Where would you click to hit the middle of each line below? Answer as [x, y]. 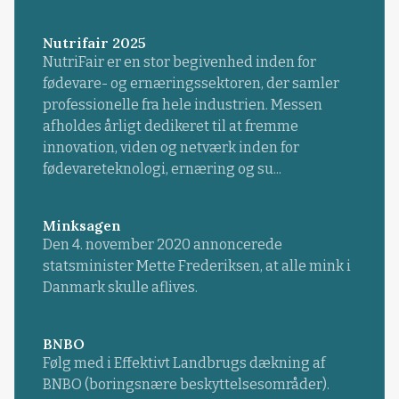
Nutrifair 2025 [94, 42]
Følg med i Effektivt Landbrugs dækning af [183, 363]
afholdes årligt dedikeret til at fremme [170, 126]
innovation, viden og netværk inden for [171, 147]
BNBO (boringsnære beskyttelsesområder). [186, 385]
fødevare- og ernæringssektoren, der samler [191, 83]
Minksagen [81, 225]
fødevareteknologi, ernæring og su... [162, 168]
